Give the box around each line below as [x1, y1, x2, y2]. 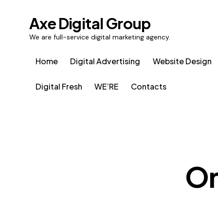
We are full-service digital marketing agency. [29, 32, 170, 41]
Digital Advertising [70, 56, 141, 67]
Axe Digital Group [29, 13, 151, 33]
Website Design [152, 56, 212, 67]
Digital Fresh [35, 81, 82, 91]
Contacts [130, 81, 166, 91]
